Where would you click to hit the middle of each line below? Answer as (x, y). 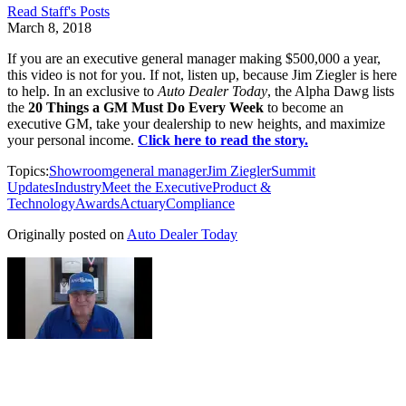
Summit (293, 170)
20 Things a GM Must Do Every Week (146, 107)
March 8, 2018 (49, 27)
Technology (41, 203)
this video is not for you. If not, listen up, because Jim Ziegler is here (202, 74)
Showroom (81, 170)
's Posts (89, 11)
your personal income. (72, 140)
